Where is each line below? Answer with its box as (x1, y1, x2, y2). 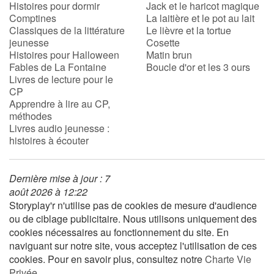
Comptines (9, 10, 56, 25)
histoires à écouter (9, 133, 89, 147)
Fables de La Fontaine (9, 59, 106, 74)
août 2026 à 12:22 (9, 184, 87, 199)
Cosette (146, 35, 180, 50)
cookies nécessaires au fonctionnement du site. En (9, 224, 229, 239)
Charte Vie (205, 251, 251, 266)
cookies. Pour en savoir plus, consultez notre (9, 251, 205, 266)
